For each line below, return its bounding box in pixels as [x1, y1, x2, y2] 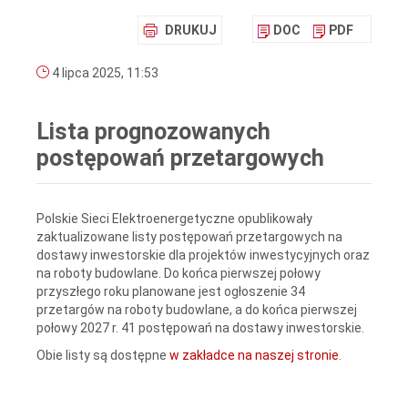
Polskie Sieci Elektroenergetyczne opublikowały [36, 210, 312, 226]
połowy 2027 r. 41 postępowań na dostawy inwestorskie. [36, 320, 364, 335]
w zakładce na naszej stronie [169, 347, 339, 362]
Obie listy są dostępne [36, 347, 169, 362]
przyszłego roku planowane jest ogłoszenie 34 [36, 283, 305, 299]
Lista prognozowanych [36, 118, 270, 146]
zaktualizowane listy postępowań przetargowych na [36, 229, 342, 244]
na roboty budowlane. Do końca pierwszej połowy [36, 265, 321, 280]
